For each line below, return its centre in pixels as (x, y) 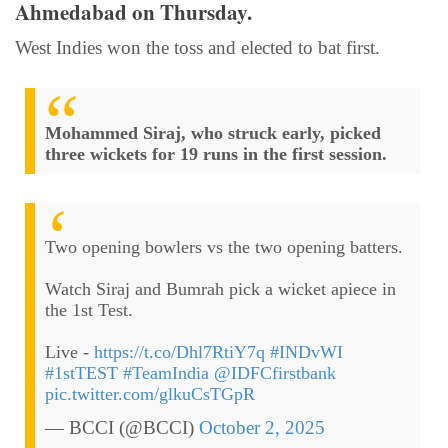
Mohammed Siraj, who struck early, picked (213, 132)
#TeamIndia (166, 373)
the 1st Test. (89, 310)
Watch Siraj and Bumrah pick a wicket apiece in (220, 289)
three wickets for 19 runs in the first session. (216, 153)
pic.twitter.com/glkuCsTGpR (150, 394)
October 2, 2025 (262, 428)
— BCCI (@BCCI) (122, 428)
